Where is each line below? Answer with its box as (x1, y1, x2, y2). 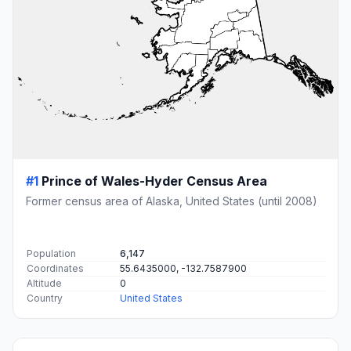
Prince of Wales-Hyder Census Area (42, 172, 267, 189)
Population (27, 247, 76, 259)
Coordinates (27, 262, 84, 274)
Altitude (27, 277, 62, 289)
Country (27, 291, 63, 304)
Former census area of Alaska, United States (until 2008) (26, 194, 317, 208)
